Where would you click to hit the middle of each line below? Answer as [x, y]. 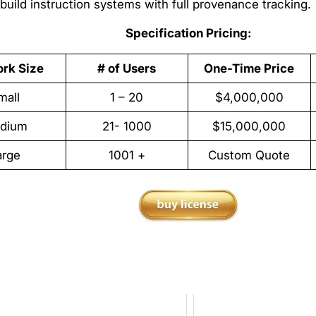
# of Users [127, 68]
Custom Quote [249, 155]
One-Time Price [249, 68]
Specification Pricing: [189, 33]
